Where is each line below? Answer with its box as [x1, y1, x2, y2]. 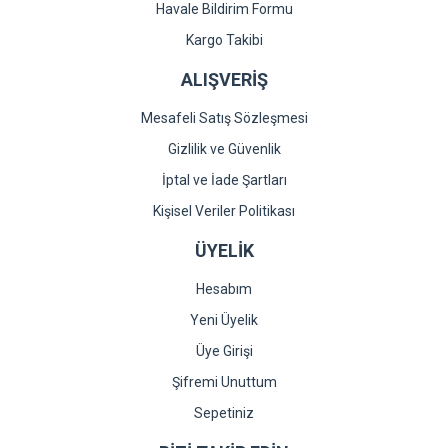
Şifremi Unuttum [171, 374, 277, 390]
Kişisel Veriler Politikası [153, 203, 295, 219]
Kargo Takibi [185, 32, 263, 48]
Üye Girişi [195, 343, 253, 359]
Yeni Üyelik [190, 312, 258, 328]
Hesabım [196, 281, 252, 297]
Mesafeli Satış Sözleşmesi [140, 110, 308, 126]
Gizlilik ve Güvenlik [167, 141, 281, 157]
